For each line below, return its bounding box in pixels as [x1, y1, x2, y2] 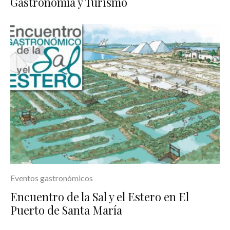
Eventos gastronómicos [10, 172, 93, 183]
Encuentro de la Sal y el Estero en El [10, 188, 189, 204]
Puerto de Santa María [10, 202, 122, 218]
